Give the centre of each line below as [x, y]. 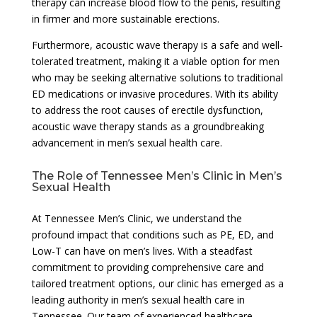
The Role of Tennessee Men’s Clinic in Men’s [157, 175]
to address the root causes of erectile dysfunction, [147, 110]
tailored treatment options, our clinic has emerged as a [157, 283]
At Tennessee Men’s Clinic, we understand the [137, 218]
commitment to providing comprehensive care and [148, 267]
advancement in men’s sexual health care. [127, 142]
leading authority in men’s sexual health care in [138, 299]
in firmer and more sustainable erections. [125, 18]
